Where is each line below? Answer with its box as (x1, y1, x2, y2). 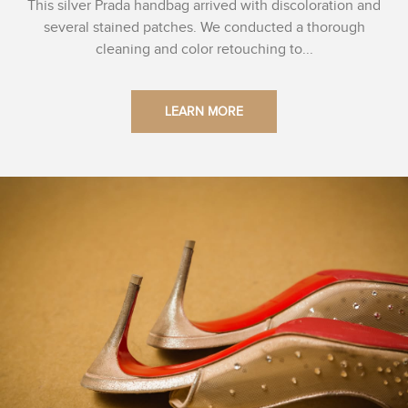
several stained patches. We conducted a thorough (43, 19, 365, 37)
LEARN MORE (165, 104, 243, 119)
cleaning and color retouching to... (95, 41, 313, 59)
